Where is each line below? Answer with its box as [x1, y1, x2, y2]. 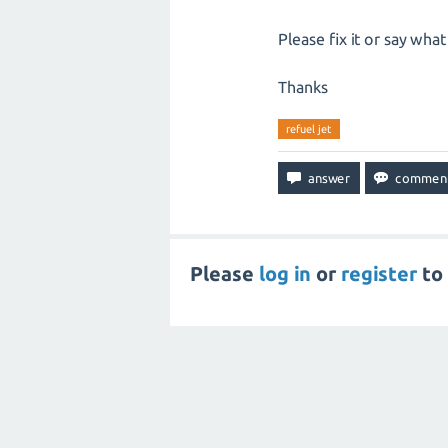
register [341, 262, 417, 285]
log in [259, 262, 311, 285]
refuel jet [286, 123, 332, 135]
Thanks [278, 78, 328, 96]
